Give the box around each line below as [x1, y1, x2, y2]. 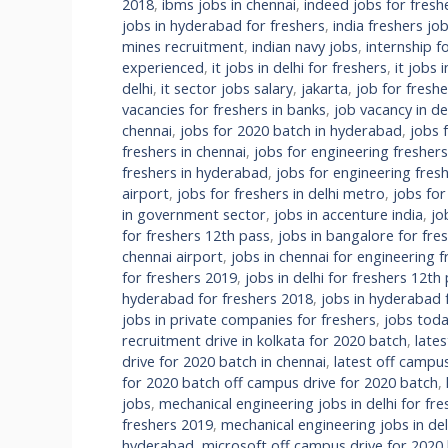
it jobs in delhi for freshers [212, 57, 387, 77]
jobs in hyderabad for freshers [122, 15, 325, 35]
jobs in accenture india [274, 204, 423, 224]
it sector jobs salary [161, 78, 293, 98]
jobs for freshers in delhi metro [177, 183, 385, 203]
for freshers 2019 [122, 267, 237, 287]
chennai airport [122, 246, 223, 266]
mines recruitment [122, 36, 244, 56]
